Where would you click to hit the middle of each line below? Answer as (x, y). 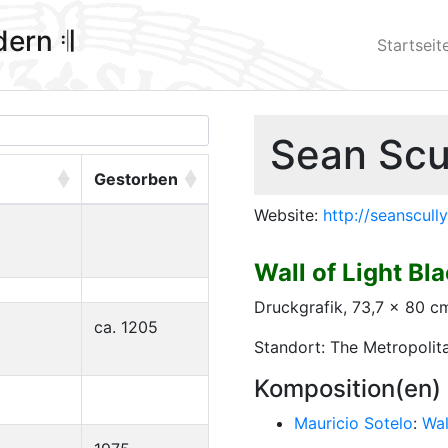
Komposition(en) (347, 388)
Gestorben (136, 179)
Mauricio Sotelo (353, 423)
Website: (288, 215)
